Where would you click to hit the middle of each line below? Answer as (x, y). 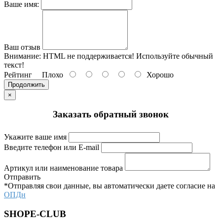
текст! (14, 65)
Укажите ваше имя (35, 137)
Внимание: (22, 56)
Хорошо (158, 74)
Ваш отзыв (22, 47)
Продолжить (26, 84)
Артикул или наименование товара (63, 168)
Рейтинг (18, 74)
